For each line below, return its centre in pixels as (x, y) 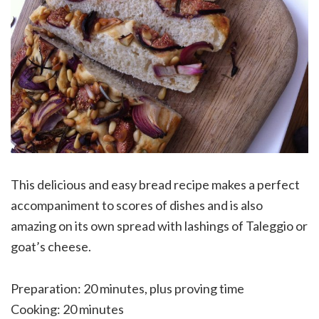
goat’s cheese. (51, 247)
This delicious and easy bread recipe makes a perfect (155, 185)
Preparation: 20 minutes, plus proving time (127, 289)
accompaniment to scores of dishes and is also (137, 205)
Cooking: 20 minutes (67, 309)
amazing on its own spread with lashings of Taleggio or (159, 226)
